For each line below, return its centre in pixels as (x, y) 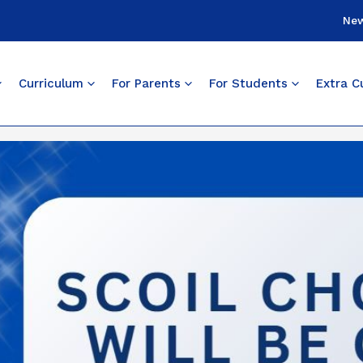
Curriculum (51, 84)
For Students (248, 84)
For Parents (146, 84)
